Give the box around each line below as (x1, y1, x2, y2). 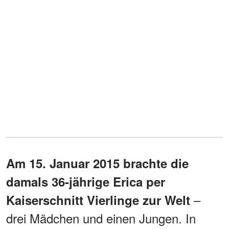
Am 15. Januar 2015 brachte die (6, 154, 189, 172)
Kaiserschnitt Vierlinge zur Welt (6, 191, 190, 209)
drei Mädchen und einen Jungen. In (6, 209, 196, 227)
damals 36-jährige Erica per (6, 172, 165, 190)
